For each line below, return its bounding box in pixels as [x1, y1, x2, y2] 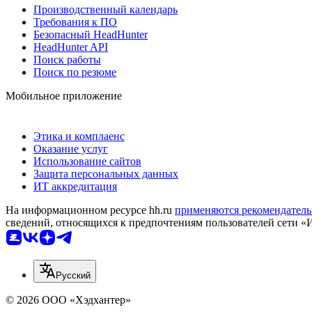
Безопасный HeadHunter [33, 29, 148, 41]
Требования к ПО [33, 16, 117, 29]
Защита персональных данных [33, 168, 178, 180]
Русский [56, 270, 91, 281]
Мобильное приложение [6, 90, 122, 102]
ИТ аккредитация [33, 180, 117, 193]
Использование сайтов [33, 155, 141, 168]
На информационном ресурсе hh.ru [6, 204, 175, 217]
